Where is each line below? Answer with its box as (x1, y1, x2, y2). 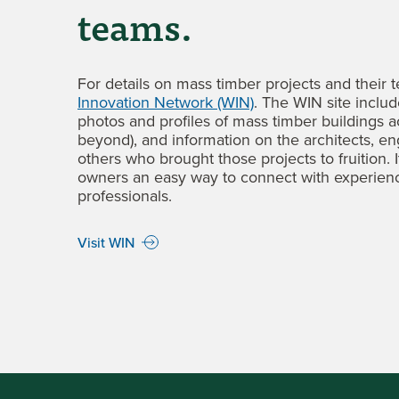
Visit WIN (77, 232, 134, 252)
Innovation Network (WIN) (77, 91, 254, 114)
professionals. (77, 184, 172, 208)
